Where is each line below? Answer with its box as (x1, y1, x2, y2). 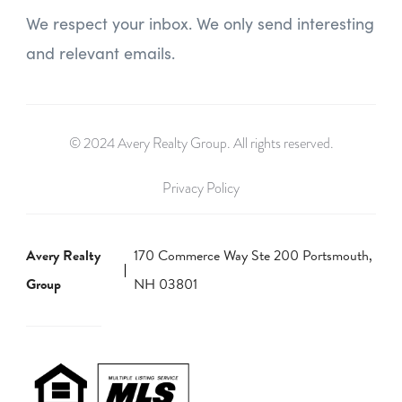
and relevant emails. (26, 42, 175, 65)
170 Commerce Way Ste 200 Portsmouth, (134, 245, 373, 267)
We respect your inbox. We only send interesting (26, 13, 374, 35)
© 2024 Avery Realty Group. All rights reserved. (68, 134, 334, 154)
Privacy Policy (162, 179, 240, 199)
